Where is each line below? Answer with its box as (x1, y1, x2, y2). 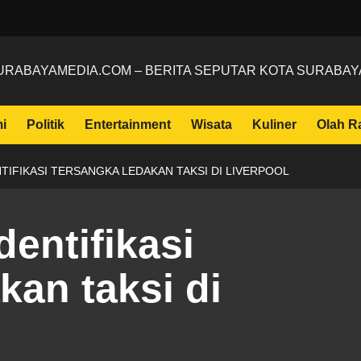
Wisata (190, 118, 232, 131)
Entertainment (84, 118, 171, 131)
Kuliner (251, 118, 297, 131)
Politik (26, 118, 64, 131)
